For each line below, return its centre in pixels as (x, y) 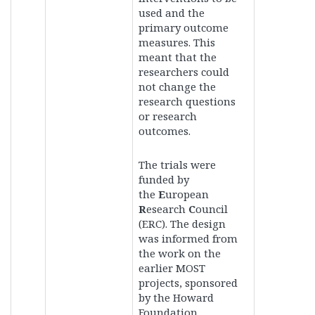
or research (168, 116)
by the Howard (176, 297)
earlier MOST (172, 268)
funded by (164, 179)
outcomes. (165, 131)
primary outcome (184, 27)
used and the (172, 13)
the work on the (180, 253)
